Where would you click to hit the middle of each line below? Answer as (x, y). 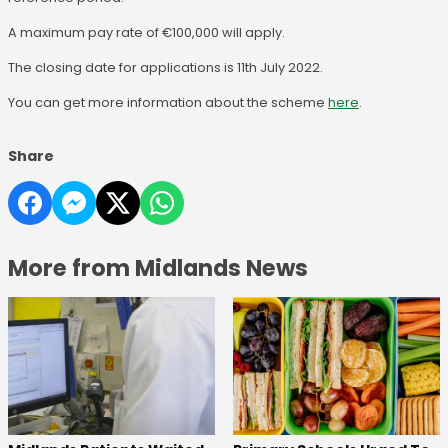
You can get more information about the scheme (168, 102)
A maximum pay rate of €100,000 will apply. (148, 32)
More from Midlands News (158, 267)
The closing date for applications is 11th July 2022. (165, 67)
